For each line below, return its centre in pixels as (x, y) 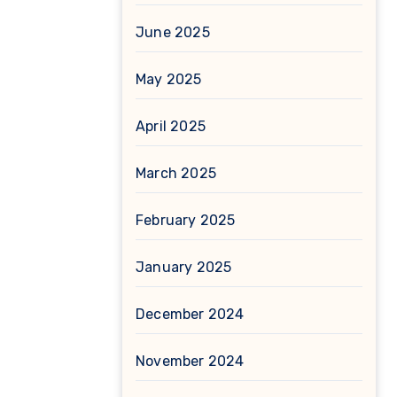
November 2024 (190, 361)
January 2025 (184, 267)
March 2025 (176, 173)
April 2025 (171, 126)
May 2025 (169, 79)
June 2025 (173, 32)
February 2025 (186, 220)
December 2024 (190, 314)
